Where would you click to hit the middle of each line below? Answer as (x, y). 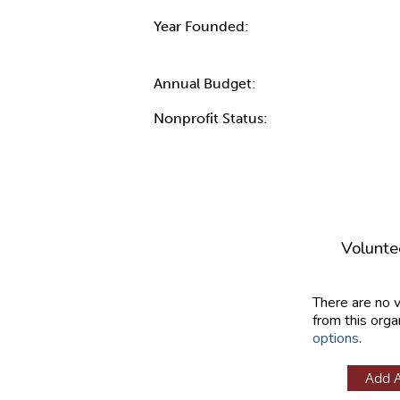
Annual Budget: (205, 83)
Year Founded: (201, 26)
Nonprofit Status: (211, 118)
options (335, 338)
